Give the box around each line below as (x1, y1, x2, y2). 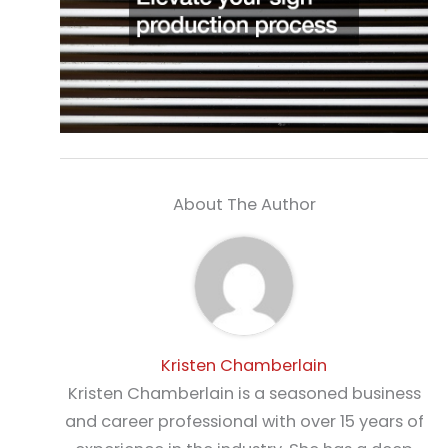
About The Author (172, 193, 316, 217)
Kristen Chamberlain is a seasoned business (67, 382, 421, 406)
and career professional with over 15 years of (64, 410, 424, 434)
